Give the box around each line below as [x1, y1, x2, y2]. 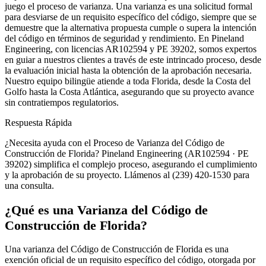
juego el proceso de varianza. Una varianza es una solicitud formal [5, 1, 252, 12]
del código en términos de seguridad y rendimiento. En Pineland [5, 33, 244, 44]
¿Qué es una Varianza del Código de [5, 202, 208, 217]
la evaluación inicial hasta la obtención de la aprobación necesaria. [5, 65, 252, 76]
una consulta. [5, 180, 54, 191]
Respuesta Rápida [5, 118, 72, 128]
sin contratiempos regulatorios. [5, 97, 119, 108]
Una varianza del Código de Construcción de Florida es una [5, 244, 229, 255]
